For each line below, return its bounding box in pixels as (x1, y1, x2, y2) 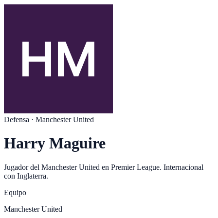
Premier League (111, 163, 160, 171)
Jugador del (4, 163, 41, 171)
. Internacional (160, 163, 203, 171)
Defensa (4, 115, 29, 124)
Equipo (4, 188, 26, 197)
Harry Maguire (4, 134, 106, 152)
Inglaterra (17, 171, 46, 180)
